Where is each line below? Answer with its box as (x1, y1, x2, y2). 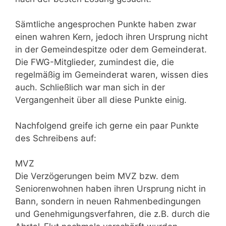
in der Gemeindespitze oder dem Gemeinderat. (15, 44, 207, 54)
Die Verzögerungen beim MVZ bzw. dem (15, 171, 179, 181)
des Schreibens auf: (15, 133, 96, 143)
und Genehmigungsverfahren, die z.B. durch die (15, 209, 210, 219)
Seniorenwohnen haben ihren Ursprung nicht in (15, 184, 206, 194)
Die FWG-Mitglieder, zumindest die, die (15, 57, 174, 67)
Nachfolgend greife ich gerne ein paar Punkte (15, 120, 199, 131)
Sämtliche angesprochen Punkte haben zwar (15, 19, 196, 29)
